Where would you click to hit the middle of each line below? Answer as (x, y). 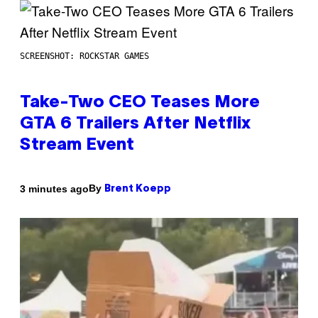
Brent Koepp (138, 190)
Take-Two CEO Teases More (140, 103)
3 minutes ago (54, 188)
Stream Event (77, 146)
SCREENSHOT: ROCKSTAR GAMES (84, 56)
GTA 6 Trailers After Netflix (135, 125)
